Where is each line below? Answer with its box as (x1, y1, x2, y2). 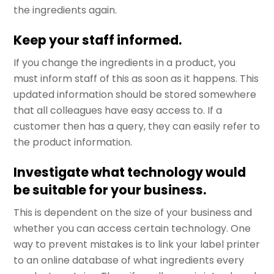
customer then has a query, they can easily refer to (13, 119, 261, 133)
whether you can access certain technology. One (13, 221, 251, 236)
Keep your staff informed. (13, 31, 182, 49)
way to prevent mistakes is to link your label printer (13, 237, 261, 252)
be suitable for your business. (13, 180, 207, 199)
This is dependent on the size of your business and (13, 206, 253, 220)
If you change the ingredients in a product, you (13, 56, 236, 70)
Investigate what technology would (13, 163, 246, 181)
